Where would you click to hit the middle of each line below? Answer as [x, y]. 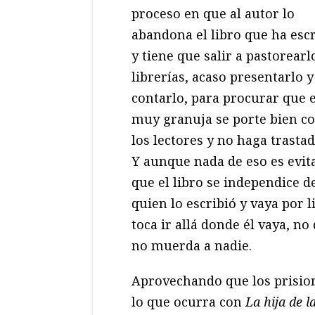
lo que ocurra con [188, 301]
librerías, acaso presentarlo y [223, 76]
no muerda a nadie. [192, 245]
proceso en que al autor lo [213, 13]
